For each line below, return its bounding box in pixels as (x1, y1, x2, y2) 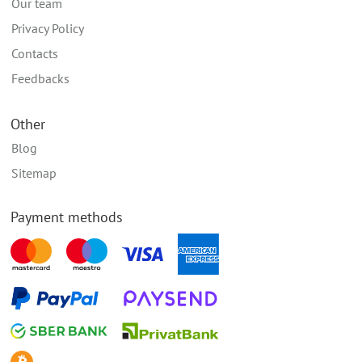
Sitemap (11, 164, 57, 181)
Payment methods (11, 207, 123, 226)
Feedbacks (11, 69, 69, 86)
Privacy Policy (11, 19, 84, 36)
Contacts (11, 44, 58, 61)
